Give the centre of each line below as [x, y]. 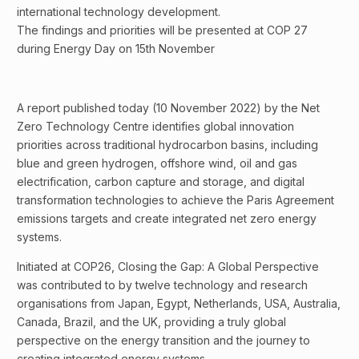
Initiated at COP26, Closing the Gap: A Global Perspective [168, 266]
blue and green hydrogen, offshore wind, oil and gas [157, 163]
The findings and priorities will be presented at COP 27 [162, 30]
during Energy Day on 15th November [116, 48]
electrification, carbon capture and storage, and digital [161, 182]
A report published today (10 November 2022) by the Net [168, 108]
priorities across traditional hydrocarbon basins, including [167, 145]
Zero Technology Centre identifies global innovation [155, 126]
